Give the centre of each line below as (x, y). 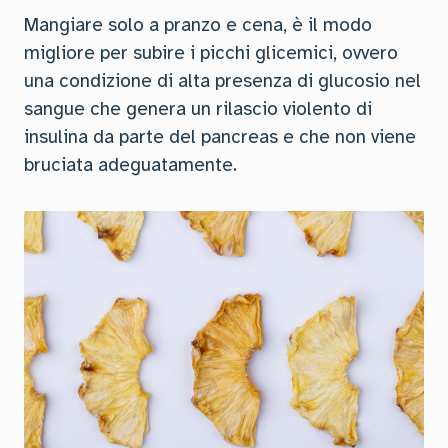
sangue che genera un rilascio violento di (198, 109)
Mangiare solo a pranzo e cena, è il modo (198, 25)
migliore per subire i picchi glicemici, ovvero (211, 53)
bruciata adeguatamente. (130, 165)
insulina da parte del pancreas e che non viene (220, 137)
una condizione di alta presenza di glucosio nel (222, 81)
